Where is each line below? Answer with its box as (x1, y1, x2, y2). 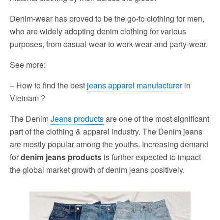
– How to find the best (10, 79, 87, 91)
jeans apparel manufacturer (87, 79, 182, 91)
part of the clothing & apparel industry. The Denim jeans (10, 125, 202, 137)
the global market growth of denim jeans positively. (10, 164, 185, 175)
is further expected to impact (102, 151, 201, 163)
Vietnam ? (10, 92, 45, 104)
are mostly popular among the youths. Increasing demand (10, 138, 209, 150)
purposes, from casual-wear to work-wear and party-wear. (10, 38, 208, 50)
